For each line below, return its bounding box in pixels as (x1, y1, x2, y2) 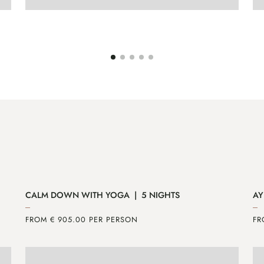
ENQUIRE (61, 22, 89, 32)
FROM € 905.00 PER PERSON (25, 213, 138, 225)
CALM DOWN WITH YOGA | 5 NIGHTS (25, 189, 180, 201)
